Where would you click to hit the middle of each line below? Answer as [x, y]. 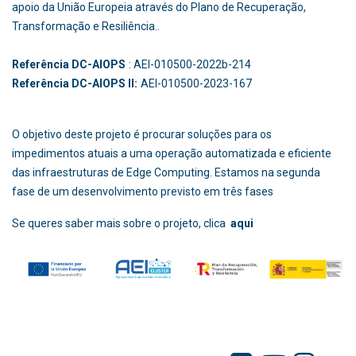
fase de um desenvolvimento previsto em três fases [143, 191]
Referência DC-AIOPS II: [75, 83]
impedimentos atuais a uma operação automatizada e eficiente [172, 153]
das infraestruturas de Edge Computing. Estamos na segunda [166, 172]
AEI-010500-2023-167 [203, 83]
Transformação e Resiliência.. [86, 26]
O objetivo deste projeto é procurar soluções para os [142, 134]
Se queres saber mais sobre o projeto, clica [120, 223]
